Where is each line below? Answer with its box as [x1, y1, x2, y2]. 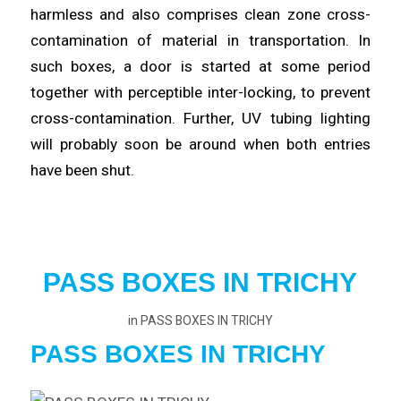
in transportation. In [226, 31, 371, 50]
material [162, 31, 227, 50]
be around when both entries [165, 135, 371, 154]
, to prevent [293, 83, 371, 102]
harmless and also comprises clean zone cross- [30, 5, 371, 24]
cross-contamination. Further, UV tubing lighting [30, 109, 371, 128]
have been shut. [30, 161, 134, 180]
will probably [30, 135, 124, 154]
